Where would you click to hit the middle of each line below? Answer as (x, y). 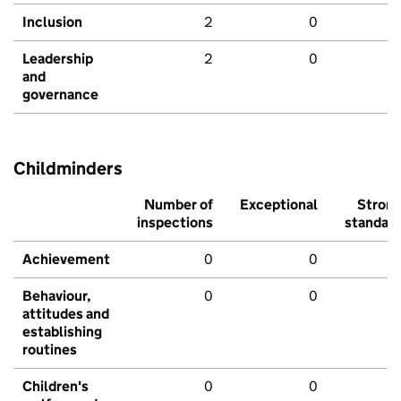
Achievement (66, 260)
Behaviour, (57, 296)
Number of (179, 205)
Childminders (68, 169)
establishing (62, 332)
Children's (55, 387)
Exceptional (279, 205)
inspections (175, 223)
